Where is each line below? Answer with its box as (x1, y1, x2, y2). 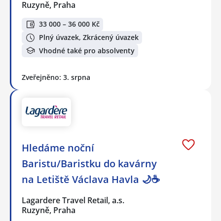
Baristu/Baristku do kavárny (22, 157, 157, 171)
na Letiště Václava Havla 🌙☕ (22, 173, 160, 186)
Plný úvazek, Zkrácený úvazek (39, 33, 139, 42)
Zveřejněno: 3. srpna (22, 72, 90, 82)
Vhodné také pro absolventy (39, 45, 135, 55)
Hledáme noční (22, 141, 94, 155)
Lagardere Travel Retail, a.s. (22, 195, 125, 206)
